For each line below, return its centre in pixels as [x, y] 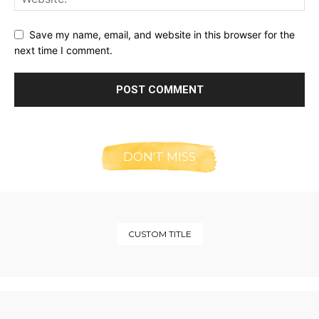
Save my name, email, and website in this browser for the [162, 34]
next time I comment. [63, 51]
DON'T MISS [159, 157]
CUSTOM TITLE [159, 234]
